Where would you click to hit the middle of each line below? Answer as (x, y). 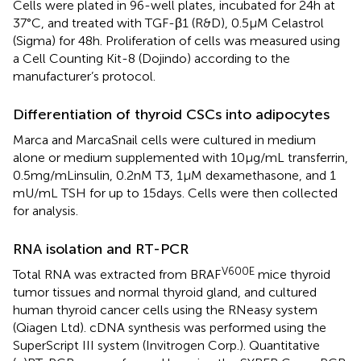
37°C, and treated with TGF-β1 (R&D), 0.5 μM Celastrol (168, 23)
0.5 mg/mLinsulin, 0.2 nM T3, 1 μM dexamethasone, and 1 (174, 175)
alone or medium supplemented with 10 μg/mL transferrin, (180, 157)
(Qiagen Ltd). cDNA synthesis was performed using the (170, 327)
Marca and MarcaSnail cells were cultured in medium (164, 139)
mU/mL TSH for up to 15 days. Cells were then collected (175, 193)
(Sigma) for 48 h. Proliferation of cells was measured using (176, 40)
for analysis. (46, 210)
